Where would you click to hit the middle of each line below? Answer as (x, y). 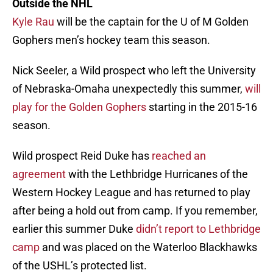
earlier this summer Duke (74, 229)
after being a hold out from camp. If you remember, (135, 211)
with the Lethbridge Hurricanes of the (157, 174)
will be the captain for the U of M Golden (151, 22)
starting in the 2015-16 (202, 107)
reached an (179, 156)
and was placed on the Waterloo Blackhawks (148, 247)
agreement (39, 174)
